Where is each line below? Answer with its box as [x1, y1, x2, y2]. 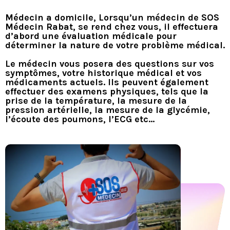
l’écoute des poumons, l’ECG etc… [5, 113, 155, 125]
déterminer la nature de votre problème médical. [5, 40, 225, 51]
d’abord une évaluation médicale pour [5, 30, 177, 42]
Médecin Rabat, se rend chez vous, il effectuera [5, 21, 218, 32]
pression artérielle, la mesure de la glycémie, [5, 104, 213, 116]
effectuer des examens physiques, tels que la [5, 86, 208, 97]
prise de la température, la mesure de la [5, 95, 187, 106]
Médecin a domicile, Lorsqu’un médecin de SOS [5, 12, 219, 23]
